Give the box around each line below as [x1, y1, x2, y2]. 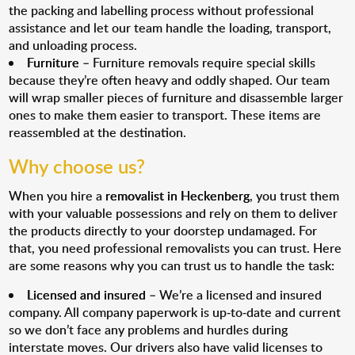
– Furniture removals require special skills [79, 54, 316, 71]
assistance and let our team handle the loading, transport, [9, 19, 332, 36]
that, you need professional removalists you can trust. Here [9, 239, 342, 257]
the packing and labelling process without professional [9, 2, 315, 19]
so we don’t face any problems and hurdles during [9, 321, 288, 338]
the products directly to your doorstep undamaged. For [9, 222, 318, 239]
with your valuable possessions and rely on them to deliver [9, 204, 338, 222]
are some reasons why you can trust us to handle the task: [9, 257, 335, 274]
